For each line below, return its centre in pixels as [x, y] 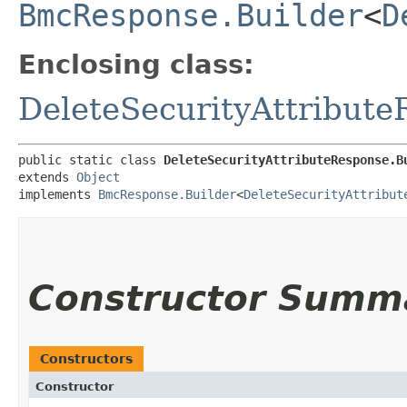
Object [98, 177]
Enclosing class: [136, 64]
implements [58, 194]
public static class [91, 159]
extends [47, 177]
